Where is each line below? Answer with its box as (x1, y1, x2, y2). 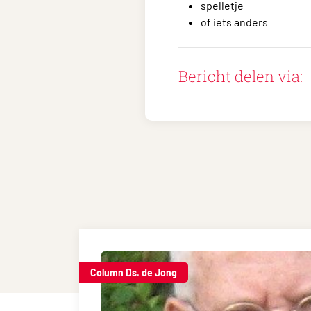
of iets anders (201, 15, 268, 28)
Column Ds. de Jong (90, 267, 177, 278)
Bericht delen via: (178, 66, 303, 86)
